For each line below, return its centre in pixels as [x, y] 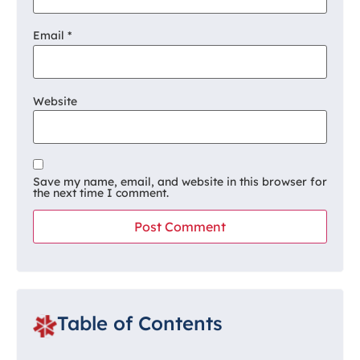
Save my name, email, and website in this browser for [180, 181]
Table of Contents [140, 323]
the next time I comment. [101, 192]
